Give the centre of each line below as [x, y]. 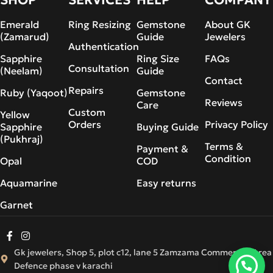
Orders [85, 124]
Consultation [99, 68]
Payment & [162, 148]
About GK [228, 24]
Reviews [224, 102]
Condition [228, 158]
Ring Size [158, 58]
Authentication [104, 46]
